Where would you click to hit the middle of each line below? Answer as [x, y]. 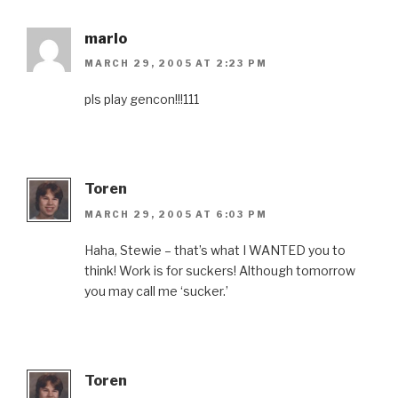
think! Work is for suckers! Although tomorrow [220, 270]
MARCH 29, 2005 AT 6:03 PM [176, 214]
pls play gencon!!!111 [142, 99]
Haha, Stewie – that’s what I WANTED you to [215, 250]
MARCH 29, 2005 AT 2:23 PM [176, 64]
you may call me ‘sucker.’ [156, 291]
